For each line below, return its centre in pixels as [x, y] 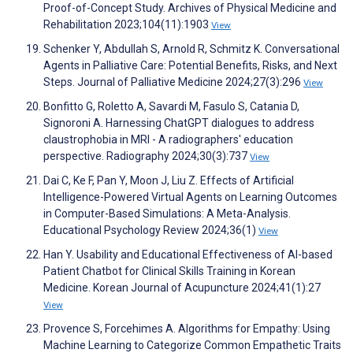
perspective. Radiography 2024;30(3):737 [147, 156]
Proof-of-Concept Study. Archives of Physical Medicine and [190, 8]
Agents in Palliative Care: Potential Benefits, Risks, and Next [190, 66]
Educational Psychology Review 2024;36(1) [151, 230]
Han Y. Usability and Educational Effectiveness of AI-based [188, 255]
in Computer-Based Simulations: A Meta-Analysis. [167, 214]
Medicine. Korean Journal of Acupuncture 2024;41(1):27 [182, 288]
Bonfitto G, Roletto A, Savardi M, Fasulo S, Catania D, [171, 107]
